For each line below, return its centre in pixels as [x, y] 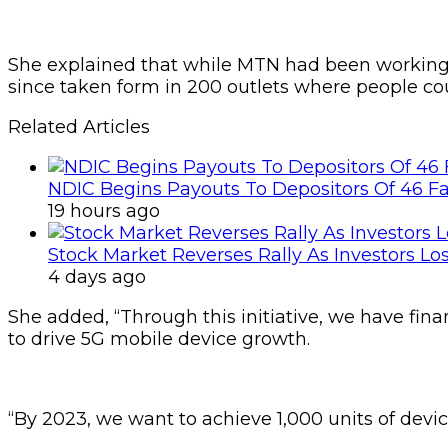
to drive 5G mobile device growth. [159, 338]
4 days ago [97, 276]
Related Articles [79, 126]
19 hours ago [104, 210]
